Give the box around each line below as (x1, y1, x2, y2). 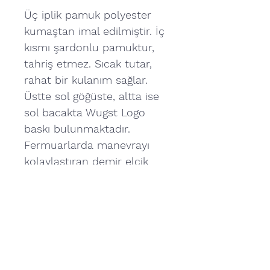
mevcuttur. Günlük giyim (24, 171, 148, 184)
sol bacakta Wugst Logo (24, 106, 145, 119)
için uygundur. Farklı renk (24, 187, 152, 201)
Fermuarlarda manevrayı (24, 139, 149, 152)
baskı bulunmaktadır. (24, 122, 130, 136)
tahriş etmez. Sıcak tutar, (24, 57, 152, 71)
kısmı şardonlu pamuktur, (24, 41, 154, 54)
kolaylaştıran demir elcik (24, 155, 148, 168)
